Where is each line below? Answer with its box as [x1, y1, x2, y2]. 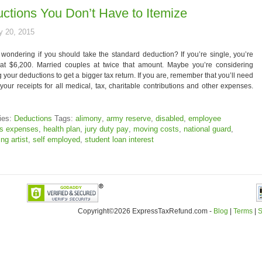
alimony [75, 114, 102, 123]
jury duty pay [84, 125, 129, 133]
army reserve [106, 114, 151, 123]
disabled [155, 114, 184, 123]
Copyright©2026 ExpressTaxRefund [77, 207, 192, 215]
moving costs [133, 125, 179, 133]
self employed [32, 135, 80, 144]
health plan [43, 125, 80, 133]
